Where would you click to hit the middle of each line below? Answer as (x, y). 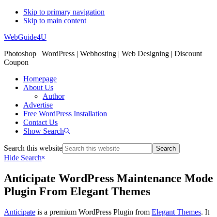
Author (54, 96)
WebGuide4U (25, 37)
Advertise (38, 105)
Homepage (40, 79)
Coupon (16, 62)
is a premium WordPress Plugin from (93, 212)
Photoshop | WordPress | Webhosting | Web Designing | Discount (103, 54)
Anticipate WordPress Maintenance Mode (108, 178)
